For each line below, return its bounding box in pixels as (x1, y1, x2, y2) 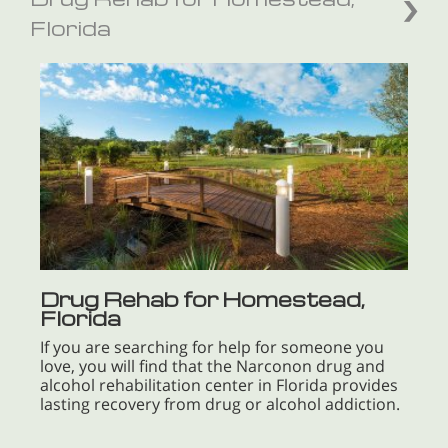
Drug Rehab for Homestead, (40, 286, 365, 313)
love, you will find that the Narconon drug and (40, 355, 385, 378)
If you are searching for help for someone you (40, 336, 384, 359)
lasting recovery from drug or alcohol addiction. (40, 393, 400, 416)
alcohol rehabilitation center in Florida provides (40, 374, 398, 397)
